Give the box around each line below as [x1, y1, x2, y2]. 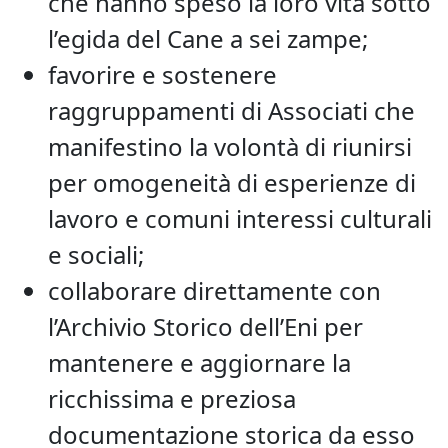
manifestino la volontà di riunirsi [48, 129, 412, 163]
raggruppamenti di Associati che [48, 93, 415, 127]
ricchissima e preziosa [48, 381, 296, 415]
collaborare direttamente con [48, 273, 381, 307]
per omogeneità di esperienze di [48, 165, 416, 199]
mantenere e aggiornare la [48, 345, 351, 379]
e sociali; [48, 237, 144, 271]
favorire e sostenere [48, 57, 277, 91]
